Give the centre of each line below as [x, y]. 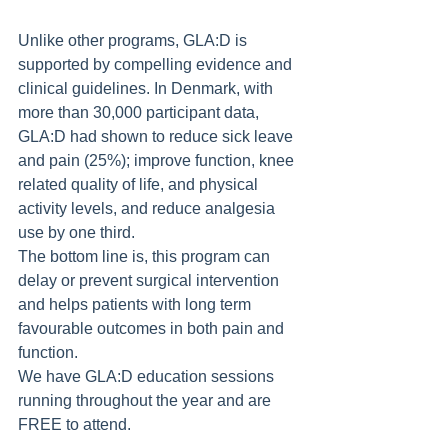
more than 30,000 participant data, [140, 112]
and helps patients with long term [136, 304]
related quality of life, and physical [140, 184]
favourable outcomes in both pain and [153, 328]
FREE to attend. [76, 424]
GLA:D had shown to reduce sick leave [157, 136]
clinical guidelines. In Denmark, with [147, 88]
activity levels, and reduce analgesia [148, 208]
